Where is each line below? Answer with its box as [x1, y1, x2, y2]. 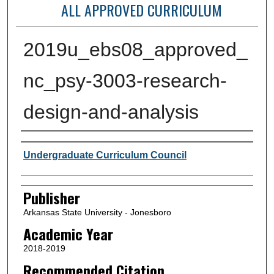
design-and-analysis [23, 100, 199, 123]
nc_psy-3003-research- [23, 69, 227, 92]
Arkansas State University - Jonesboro [23, 207, 171, 217]
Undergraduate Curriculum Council [23, 149, 187, 160]
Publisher [23, 186, 80, 209]
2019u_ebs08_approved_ [23, 38, 248, 61]
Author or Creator [20, 132, 115, 155]
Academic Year [23, 223, 113, 245]
